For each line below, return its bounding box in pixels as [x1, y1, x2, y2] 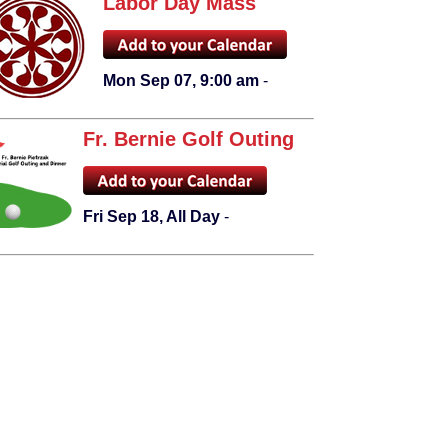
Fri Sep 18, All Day [82, 208, 220, 226]
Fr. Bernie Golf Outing [82, 128, 294, 151]
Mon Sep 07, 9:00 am [102, 72, 259, 90]
